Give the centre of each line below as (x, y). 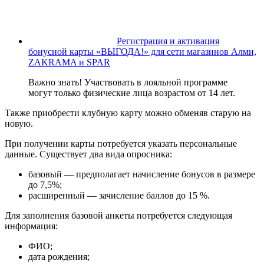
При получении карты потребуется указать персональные (121, 144)
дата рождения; (59, 257)
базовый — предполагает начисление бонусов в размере (142, 174)
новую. (19, 124)
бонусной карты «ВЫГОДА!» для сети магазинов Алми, (142, 52)
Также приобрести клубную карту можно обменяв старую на (128, 113)
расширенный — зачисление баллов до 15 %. (119, 196)
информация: (31, 226)
